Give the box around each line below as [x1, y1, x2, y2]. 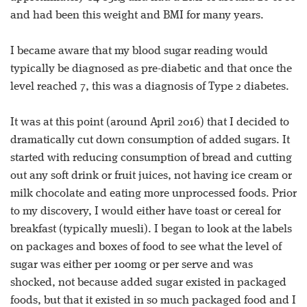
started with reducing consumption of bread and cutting [10, 151, 292, 164]
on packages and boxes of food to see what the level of [10, 241, 282, 253]
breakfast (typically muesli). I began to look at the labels [10, 223, 292, 235]
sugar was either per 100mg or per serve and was [10, 258, 253, 271]
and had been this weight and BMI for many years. [10, 9, 264, 21]
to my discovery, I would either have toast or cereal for [10, 205, 281, 217]
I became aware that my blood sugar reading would [10, 45, 268, 57]
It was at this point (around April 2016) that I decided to [10, 116, 289, 128]
